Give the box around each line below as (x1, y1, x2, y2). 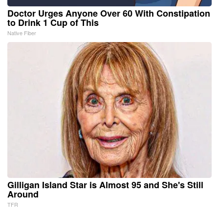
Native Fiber (7, 28, 36, 37)
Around (7, 187, 39, 200)
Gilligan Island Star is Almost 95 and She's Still (7, 178, 203, 191)
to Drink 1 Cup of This (7, 16, 99, 29)
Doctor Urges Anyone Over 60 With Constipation (7, 6, 210, 20)
